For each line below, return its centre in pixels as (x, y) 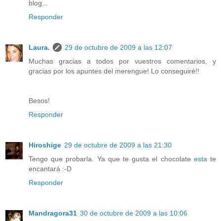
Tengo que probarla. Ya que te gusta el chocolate (111, 159)
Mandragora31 (53, 213)
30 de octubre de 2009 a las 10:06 (134, 213)
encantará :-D (50, 169)
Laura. (39, 48)
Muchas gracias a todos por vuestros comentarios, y (122, 61)
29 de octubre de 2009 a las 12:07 (118, 48)
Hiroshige (45, 145)
